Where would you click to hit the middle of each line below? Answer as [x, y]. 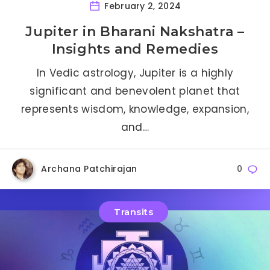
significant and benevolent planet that [135, 91]
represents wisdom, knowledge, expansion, [135, 109]
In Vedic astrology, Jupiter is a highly [135, 73]
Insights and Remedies [135, 49]
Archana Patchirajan [89, 169]
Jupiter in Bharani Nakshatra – [135, 32]
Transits [133, 212]
